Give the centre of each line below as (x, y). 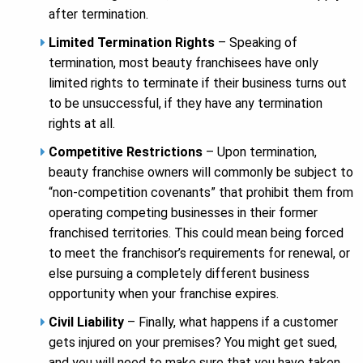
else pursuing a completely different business (179, 274)
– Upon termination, (260, 152)
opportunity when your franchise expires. (164, 294)
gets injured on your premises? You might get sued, (193, 343)
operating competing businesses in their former (183, 213)
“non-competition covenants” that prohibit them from (201, 193)
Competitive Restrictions (126, 152)
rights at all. (82, 124)
